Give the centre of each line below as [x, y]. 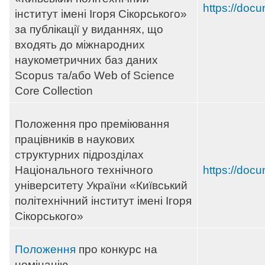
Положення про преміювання [92, 124]
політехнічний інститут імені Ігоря [103, 201]
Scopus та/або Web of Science [95, 76]
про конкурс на [117, 250]
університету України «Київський [101, 186]
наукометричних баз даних [86, 60]
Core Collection [54, 91]
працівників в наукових [75, 140]
